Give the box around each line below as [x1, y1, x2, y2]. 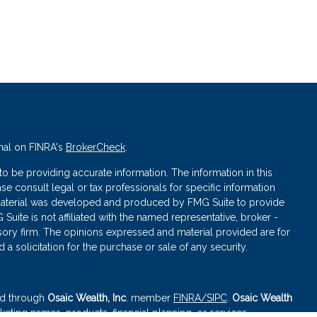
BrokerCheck [65, 142, 125, 153]
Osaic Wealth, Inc [47, 292, 126, 304]
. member [125, 292, 173, 304]
